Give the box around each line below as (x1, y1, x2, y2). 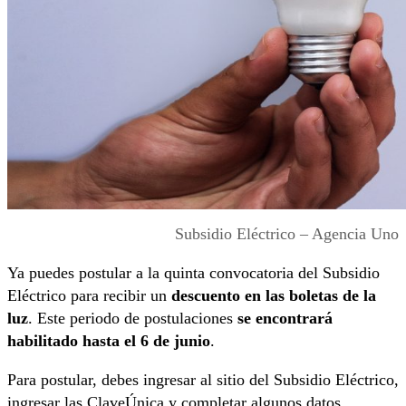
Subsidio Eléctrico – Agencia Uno (175, 224, 399, 243)
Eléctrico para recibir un (7, 285, 171, 304)
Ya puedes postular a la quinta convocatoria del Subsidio (7, 263, 380, 282)
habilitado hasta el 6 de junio (7, 331, 210, 350)
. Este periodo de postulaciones (28, 308, 237, 327)
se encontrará (237, 308, 333, 327)
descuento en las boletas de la (171, 285, 376, 304)
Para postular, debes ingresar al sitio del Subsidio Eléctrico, (7, 370, 399, 389)
